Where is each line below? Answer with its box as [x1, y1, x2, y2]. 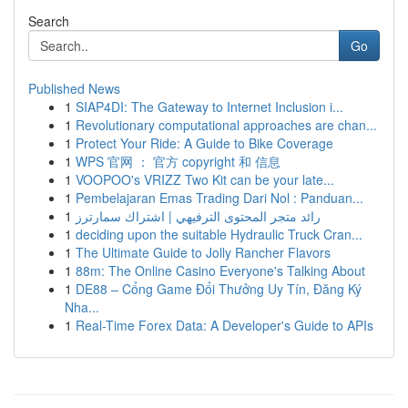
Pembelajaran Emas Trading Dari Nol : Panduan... [76, 189, 363, 207]
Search [28, 12, 69, 30]
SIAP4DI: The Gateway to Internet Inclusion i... [76, 97, 343, 116]
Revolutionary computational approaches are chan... [76, 116, 377, 134]
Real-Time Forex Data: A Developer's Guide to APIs [76, 316, 373, 334]
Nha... [65, 298, 99, 316]
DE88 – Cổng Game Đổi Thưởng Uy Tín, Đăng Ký [76, 280, 362, 298]
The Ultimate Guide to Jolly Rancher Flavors [76, 243, 331, 261]
